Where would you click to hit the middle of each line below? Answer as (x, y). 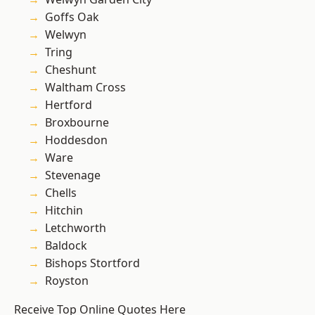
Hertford (69, 105)
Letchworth (76, 228)
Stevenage (73, 175)
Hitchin (64, 211)
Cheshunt (71, 70)
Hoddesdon (76, 140)
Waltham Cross (85, 88)
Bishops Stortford (92, 263)
